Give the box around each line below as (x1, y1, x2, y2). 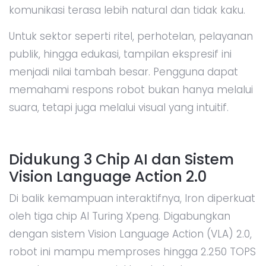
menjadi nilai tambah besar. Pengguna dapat (9, 64, 238, 79)
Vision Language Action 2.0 (9, 166, 207, 187)
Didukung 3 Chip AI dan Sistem (9, 148, 234, 170)
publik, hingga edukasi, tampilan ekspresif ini (9, 46, 232, 61)
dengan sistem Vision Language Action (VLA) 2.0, (9, 226, 252, 241)
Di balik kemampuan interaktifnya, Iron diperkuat (9, 191, 255, 205)
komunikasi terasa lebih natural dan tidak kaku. (9, 2, 245, 17)
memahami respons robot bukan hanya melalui (9, 82, 253, 97)
